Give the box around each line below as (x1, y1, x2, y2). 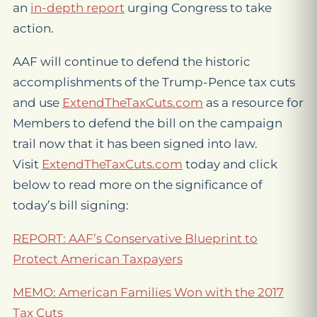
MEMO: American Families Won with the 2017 (13, 285, 284, 299)
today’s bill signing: (13, 198, 129, 212)
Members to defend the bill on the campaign (13, 116, 282, 130)
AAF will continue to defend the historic (13, 54, 250, 69)
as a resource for (203, 96, 304, 110)
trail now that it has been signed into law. (13, 137, 258, 151)
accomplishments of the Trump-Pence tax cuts (13, 75, 295, 89)
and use (13, 96, 62, 110)
